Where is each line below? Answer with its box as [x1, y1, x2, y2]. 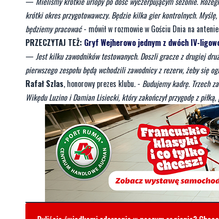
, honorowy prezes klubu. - [64, 78, 142, 90]
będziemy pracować [25, 23, 82, 35]
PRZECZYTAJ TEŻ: [25, 37, 82, 49]
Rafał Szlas [25, 78, 64, 90]
